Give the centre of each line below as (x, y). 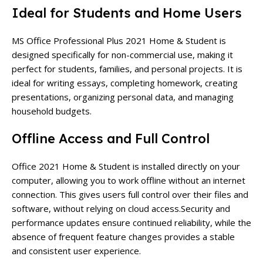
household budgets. (52, 111)
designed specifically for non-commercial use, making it (122, 54)
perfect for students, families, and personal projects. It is (127, 68)
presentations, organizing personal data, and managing (123, 97)
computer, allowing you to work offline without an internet (129, 180)
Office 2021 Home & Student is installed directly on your (126, 166)
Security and (205, 208)
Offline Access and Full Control (111, 138)
